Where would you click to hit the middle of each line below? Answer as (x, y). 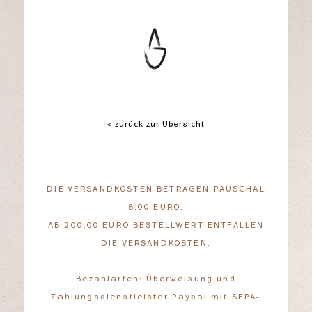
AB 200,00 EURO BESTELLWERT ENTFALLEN (156, 225)
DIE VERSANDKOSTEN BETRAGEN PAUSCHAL (156, 189)
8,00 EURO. (156, 207)
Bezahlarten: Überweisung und (156, 279)
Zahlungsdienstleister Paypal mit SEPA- (156, 297)
